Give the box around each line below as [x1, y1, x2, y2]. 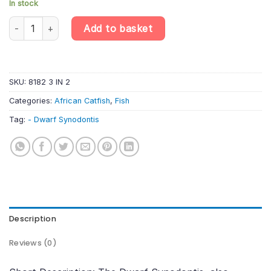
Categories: [9, 96, 54, 105]
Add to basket [83, 22, 153, 35]
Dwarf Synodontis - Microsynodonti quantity [8, 18, 192, 28]
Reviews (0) [9, 237, 57, 248]
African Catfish [54, 96, 110, 105]
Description [9, 213, 56, 224]
